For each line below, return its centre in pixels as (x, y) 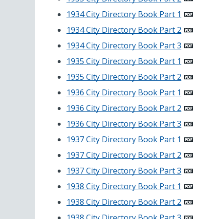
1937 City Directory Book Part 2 (124, 155)
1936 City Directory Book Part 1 (124, 93)
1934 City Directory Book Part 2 (124, 30)
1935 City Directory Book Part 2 (124, 77)
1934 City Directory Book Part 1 (124, 14)
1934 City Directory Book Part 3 (124, 46)
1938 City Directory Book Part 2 (124, 202)
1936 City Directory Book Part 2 (124, 108)
